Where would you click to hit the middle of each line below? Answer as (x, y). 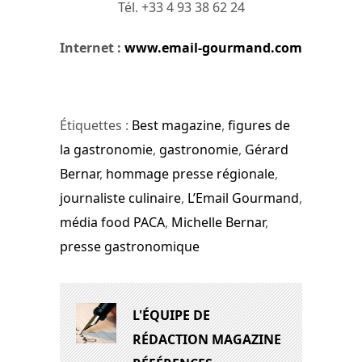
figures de (259, 126)
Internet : (92, 47)
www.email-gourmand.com (213, 47)
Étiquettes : (96, 126)
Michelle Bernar (218, 223)
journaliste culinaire (120, 198)
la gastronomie (106, 150)
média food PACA (112, 223)
